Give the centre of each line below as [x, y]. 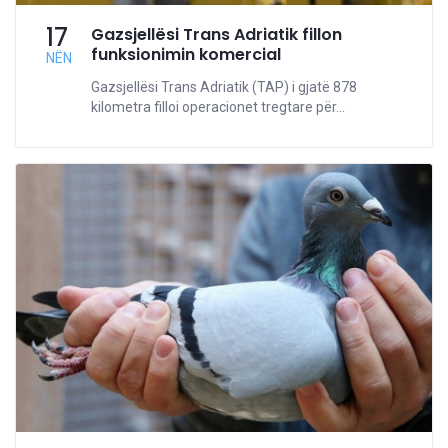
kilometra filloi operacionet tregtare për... [218, 106]
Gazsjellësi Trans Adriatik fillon [216, 34]
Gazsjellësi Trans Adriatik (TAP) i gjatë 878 [224, 86]
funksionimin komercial [186, 54]
